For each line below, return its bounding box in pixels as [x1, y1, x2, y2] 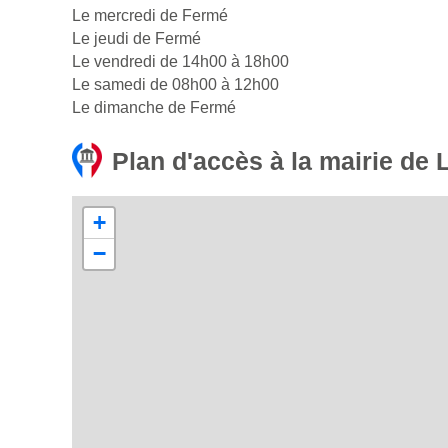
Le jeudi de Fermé [72, 30, 201, 48]
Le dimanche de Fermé [72, 99, 236, 117]
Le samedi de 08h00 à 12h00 [72, 76, 279, 94]
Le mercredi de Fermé [72, 7, 228, 25]
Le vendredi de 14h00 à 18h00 [72, 53, 289, 71]
